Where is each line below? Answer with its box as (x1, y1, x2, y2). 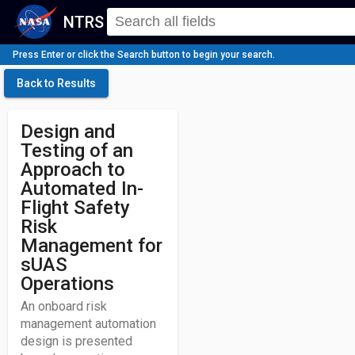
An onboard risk (21, 299, 107, 314)
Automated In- (21, 177, 143, 200)
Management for (21, 235, 162, 257)
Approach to (21, 158, 125, 181)
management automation (21, 316, 156, 331)
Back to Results (17, 77, 96, 90)
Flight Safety (21, 197, 130, 219)
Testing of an (21, 139, 133, 162)
